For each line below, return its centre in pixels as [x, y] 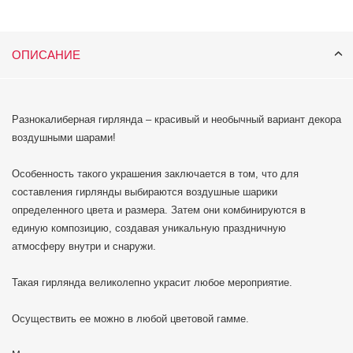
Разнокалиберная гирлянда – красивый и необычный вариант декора [176, 120]
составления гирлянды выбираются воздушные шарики [145, 192]
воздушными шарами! [64, 138]
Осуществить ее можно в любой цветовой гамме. [130, 319]
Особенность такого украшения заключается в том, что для [155, 174]
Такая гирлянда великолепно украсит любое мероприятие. [152, 283]
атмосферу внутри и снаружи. [84, 247]
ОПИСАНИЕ [46, 55]
